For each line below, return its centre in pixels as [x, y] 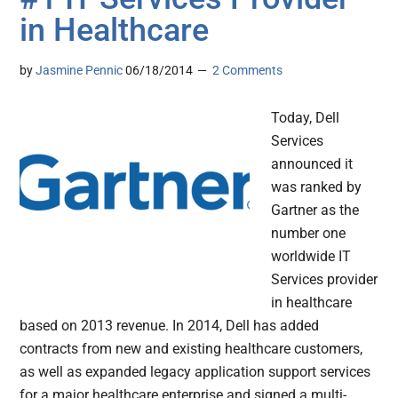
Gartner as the [315, 211]
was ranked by [317, 187]
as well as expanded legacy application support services [195, 372]
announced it [312, 164]
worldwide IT [311, 257]
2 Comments [248, 71]
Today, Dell [306, 118]
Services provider [325, 280]
